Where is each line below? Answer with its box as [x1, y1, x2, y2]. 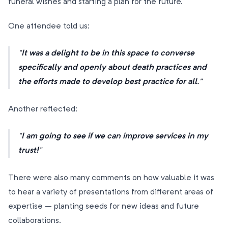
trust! [18, 147, 39, 155]
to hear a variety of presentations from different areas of [8, 188, 213, 196]
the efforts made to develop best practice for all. [18, 78, 199, 87]
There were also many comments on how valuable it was [8, 174, 214, 182]
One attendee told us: [8, 22, 90, 31]
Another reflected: [8, 105, 77, 113]
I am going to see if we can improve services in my [21, 132, 208, 141]
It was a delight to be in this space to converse [21, 49, 194, 58]
